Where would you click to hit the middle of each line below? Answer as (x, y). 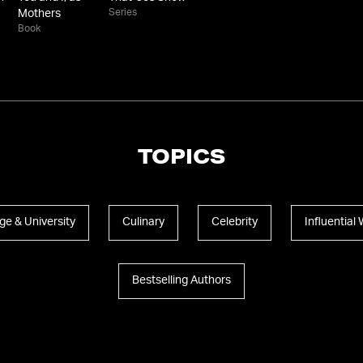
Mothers (40, 14)
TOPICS (181, 159)
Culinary (143, 222)
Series (123, 13)
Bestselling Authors (181, 281)
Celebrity (234, 222)
